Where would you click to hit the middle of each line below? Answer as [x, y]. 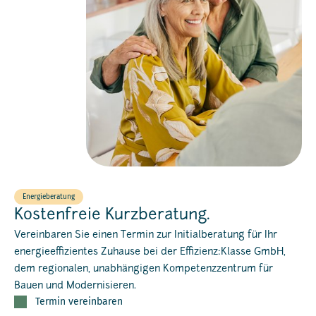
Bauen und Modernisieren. [75, 286]
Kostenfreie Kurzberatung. [112, 215]
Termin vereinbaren [79, 301]
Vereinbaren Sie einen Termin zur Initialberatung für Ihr [146, 235]
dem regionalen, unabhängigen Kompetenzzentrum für [144, 269]
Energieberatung [49, 196]
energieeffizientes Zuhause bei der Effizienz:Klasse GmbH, [150, 252]
